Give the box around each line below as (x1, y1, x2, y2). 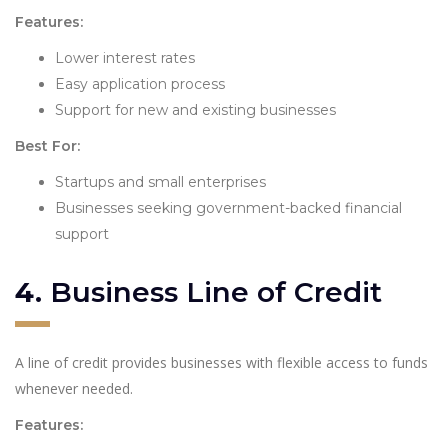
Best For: (15, 136, 80, 155)
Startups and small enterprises (55, 172, 266, 191)
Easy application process (55, 74, 225, 93)
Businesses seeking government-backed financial (55, 198, 402, 217)
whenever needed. (15, 378, 133, 398)
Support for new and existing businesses (55, 100, 336, 119)
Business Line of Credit (50, 274, 382, 309)
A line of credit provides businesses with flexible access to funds (15, 352, 428, 372)
